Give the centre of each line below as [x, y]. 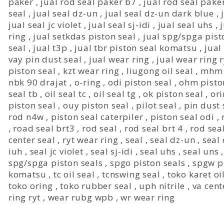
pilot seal [156, 105]
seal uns [201, 151]
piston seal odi [182, 117]
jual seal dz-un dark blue [159, 13]
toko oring [30, 186]
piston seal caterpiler [97, 117]
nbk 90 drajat [38, 82]
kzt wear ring [91, 71]
